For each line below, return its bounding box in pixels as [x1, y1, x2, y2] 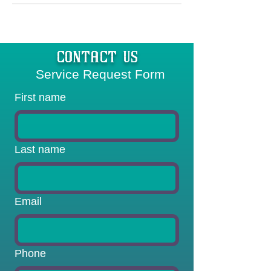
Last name [15, 143, 65, 155]
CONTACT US [56, 51, 163, 66]
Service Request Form [28, 67, 165, 81]
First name [15, 91, 66, 103]
